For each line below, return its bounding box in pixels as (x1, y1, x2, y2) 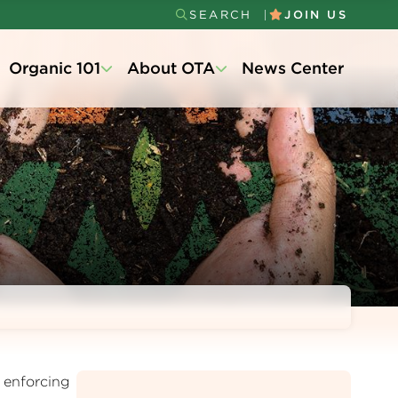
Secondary (171, 20, 318, 52)
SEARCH (189, 8, 252, 21)
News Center (242, 59, 344, 77)
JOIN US (284, 8, 347, 21)
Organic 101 (9, 59, 100, 77)
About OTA (127, 59, 215, 77)
